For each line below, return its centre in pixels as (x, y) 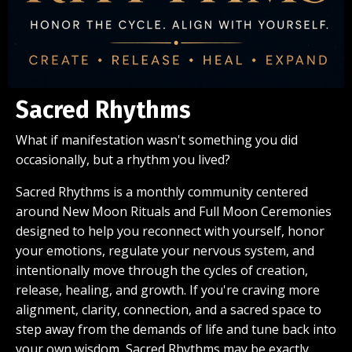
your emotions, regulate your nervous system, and (165, 250)
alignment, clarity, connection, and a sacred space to (169, 309)
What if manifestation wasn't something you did (157, 139)
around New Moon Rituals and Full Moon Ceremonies (174, 211)
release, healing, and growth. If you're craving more (168, 290)
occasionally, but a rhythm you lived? (123, 159)
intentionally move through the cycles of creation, (162, 270)
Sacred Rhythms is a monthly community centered (162, 191)
